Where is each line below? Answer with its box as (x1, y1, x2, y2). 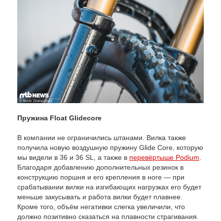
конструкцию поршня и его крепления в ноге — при (17, 173, 184, 182)
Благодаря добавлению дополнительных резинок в (17, 163, 184, 172)
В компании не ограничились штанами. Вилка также (17, 134, 186, 142)
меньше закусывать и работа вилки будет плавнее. (17, 193, 183, 201)
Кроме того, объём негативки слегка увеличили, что (17, 203, 185, 211)
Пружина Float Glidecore (17, 114, 102, 122)
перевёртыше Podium (129, 153, 199, 162)
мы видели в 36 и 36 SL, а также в (17, 153, 129, 162)
